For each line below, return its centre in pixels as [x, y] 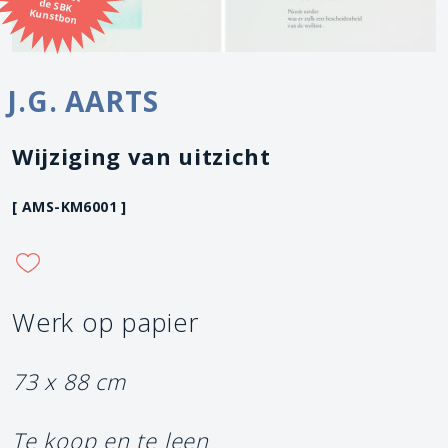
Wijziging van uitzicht [141, 155]
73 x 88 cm [69, 381]
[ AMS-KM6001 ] [69, 206]
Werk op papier [105, 322]
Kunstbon [53, 16]
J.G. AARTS [83, 100]
